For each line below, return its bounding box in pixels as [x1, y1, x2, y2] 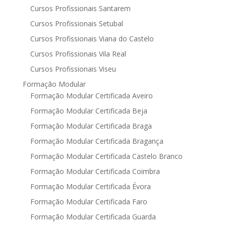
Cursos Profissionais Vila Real [30, 49, 126, 59]
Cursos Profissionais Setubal [30, 19, 123, 28]
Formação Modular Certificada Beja [30, 106, 147, 116]
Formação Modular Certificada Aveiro [30, 91, 153, 100]
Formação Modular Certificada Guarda [30, 212, 156, 221]
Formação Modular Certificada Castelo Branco [30, 151, 183, 161]
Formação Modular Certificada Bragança [30, 136, 163, 146]
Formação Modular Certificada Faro [30, 197, 147, 206]
